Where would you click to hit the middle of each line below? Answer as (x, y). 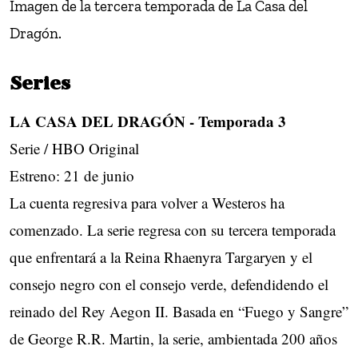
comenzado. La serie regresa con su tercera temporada (173, 230)
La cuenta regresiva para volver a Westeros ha (147, 203)
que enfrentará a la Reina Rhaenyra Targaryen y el (161, 257)
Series (40, 85)
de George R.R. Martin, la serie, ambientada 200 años (173, 339)
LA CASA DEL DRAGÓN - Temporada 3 (148, 121)
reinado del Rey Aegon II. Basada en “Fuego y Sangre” (179, 312)
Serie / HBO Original (74, 149)
